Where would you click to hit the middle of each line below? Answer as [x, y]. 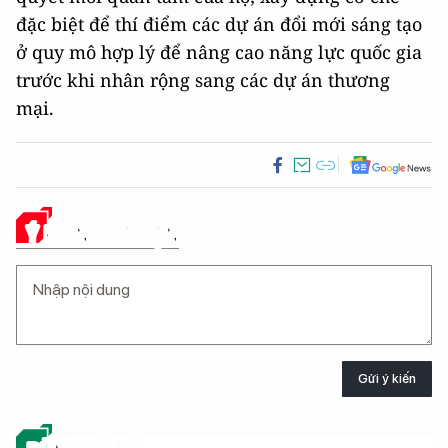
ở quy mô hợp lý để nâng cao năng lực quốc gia [219, 51]
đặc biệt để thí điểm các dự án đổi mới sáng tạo [219, 23]
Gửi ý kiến [387, 379]
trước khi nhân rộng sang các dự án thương [203, 79]
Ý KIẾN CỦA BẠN [102, 233]
